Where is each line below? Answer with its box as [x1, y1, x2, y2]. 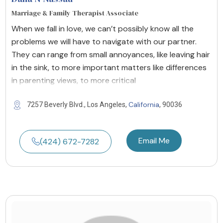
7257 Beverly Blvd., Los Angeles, [27, 100, 128, 109]
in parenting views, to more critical [11, 75, 136, 86]
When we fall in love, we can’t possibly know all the [11, 23, 194, 34]
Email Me [138, 135, 170, 146]
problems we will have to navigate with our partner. [11, 36, 197, 47]
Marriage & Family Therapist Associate [11, 7, 138, 18]
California [128, 100, 159, 109]
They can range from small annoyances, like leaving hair [11, 49, 210, 60]
